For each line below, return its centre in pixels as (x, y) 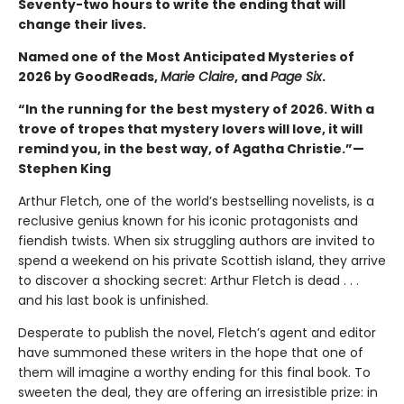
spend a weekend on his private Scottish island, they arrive (202, 260)
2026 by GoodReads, (89, 76)
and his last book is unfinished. (113, 300)
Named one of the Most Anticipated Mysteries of (186, 56)
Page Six (296, 76)
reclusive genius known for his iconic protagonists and (188, 220)
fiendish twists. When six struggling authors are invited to (197, 240)
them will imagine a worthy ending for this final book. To (194, 372)
